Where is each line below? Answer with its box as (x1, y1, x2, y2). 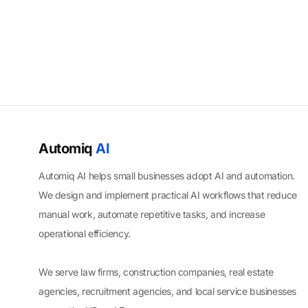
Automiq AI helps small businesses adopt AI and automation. (38, 170, 295, 181)
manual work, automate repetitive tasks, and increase (38, 208, 265, 220)
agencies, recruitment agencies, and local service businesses (38, 285, 297, 297)
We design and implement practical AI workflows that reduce (38, 189, 297, 201)
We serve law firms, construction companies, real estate (38, 266, 274, 278)
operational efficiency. (38, 228, 131, 239)
